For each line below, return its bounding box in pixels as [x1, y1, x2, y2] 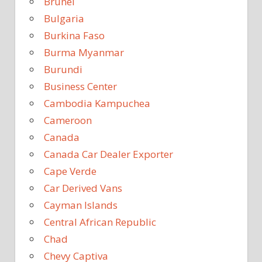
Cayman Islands [44, 198, 118, 212]
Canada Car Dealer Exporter [44, 147, 173, 161]
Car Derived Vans [44, 181, 122, 195]
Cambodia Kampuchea [44, 96, 150, 110]
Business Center [44, 79, 117, 93]
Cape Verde [44, 164, 96, 178]
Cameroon [44, 113, 92, 127]
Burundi [44, 62, 82, 76]
